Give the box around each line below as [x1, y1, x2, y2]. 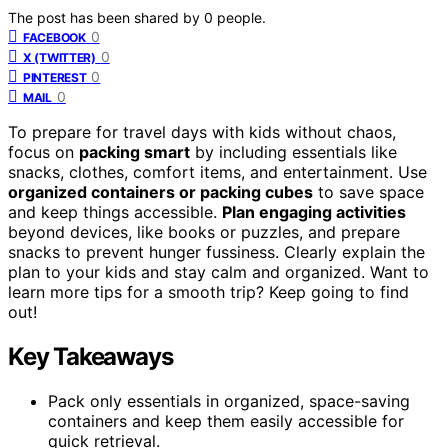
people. [217, 8, 266, 26]
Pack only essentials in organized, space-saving [48, 390, 410, 411]
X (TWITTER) [23, 49, 96, 65]
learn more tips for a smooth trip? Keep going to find [8, 281, 409, 302]
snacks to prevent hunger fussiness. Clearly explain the [8, 241, 425, 262]
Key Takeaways [8, 341, 173, 371]
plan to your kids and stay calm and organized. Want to [8, 261, 429, 282]
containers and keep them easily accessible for [48, 410, 404, 431]
